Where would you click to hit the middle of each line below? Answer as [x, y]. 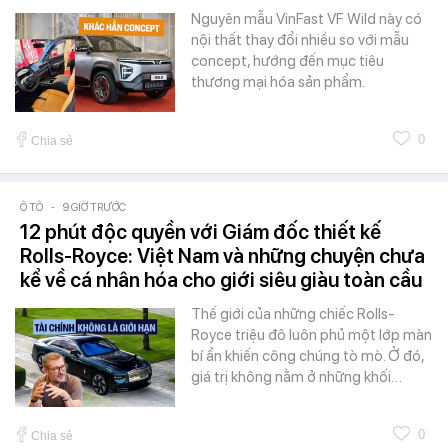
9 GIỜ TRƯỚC [94, 208]
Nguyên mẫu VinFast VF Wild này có [306, 19]
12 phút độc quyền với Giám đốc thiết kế [200, 232]
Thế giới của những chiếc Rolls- [293, 314]
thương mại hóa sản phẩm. [278, 82]
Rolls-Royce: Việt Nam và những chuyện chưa [222, 256]
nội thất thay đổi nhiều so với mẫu [300, 40]
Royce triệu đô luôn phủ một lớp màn [311, 335]
